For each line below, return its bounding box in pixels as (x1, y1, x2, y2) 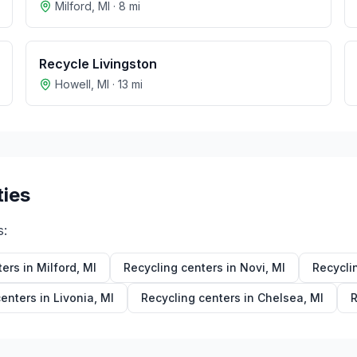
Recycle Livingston (39, 56, 157, 72)
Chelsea (257, 291, 304, 304)
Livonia (53, 291, 94, 304)
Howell (55, 77, 91, 91)
